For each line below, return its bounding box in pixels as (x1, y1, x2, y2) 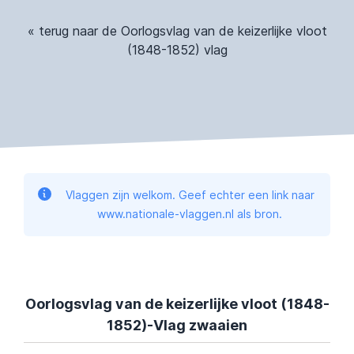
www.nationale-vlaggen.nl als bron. (97, 207, 282, 221)
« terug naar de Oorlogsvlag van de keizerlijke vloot (27, 23, 327, 40)
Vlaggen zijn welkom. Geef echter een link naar (65, 188, 314, 202)
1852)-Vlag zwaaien (107, 317, 247, 334)
